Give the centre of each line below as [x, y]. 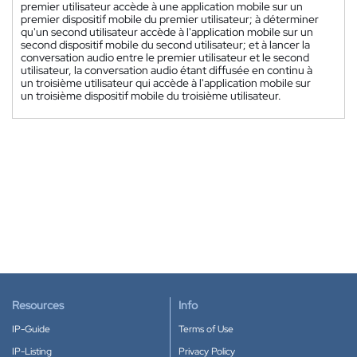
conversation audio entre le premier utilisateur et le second [165, 57]
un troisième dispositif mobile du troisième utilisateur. [151, 95]
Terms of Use [206, 329]
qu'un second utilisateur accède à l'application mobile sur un [167, 31]
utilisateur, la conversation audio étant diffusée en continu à [167, 70]
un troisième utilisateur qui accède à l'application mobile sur [166, 82]
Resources [38, 305]
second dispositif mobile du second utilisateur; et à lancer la [165, 44]
